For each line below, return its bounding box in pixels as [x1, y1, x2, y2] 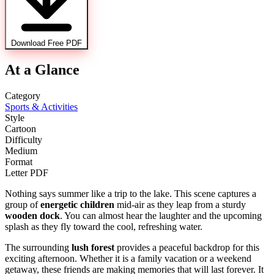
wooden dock [5, 210, 60, 221]
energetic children [40, 199, 114, 210]
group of [5, 199, 40, 210]
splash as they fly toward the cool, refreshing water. [5, 221, 202, 232]
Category [5, 91, 40, 102]
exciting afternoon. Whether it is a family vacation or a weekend [5, 253, 251, 264]
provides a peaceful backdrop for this [114, 242, 259, 253]
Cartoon [5, 124, 36, 135]
